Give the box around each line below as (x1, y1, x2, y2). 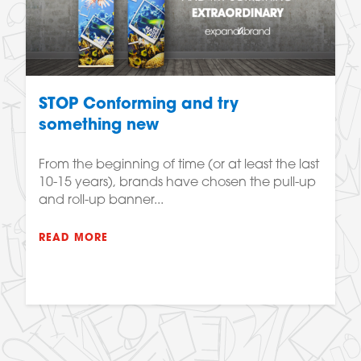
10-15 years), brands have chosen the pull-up (39, 176, 316, 190)
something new (39, 118, 159, 135)
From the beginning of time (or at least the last (39, 159, 319, 172)
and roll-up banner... (39, 194, 164, 208)
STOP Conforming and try (39, 98, 239, 114)
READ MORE (39, 233, 108, 244)
